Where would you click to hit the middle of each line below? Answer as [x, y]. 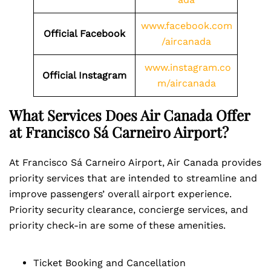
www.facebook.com [186, 26]
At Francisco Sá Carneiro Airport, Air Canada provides [135, 162]
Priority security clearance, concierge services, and [129, 210]
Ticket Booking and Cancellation [109, 263]
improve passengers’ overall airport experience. [120, 194]
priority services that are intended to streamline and [133, 178]
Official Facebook [84, 34]
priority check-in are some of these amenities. [119, 225]
